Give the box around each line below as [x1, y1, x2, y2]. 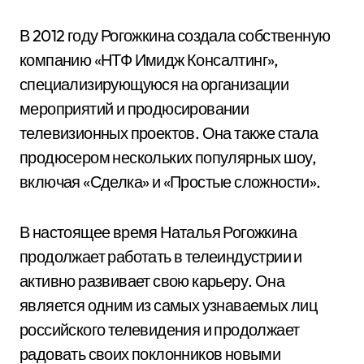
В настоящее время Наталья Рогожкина [19, 222, 297, 242]
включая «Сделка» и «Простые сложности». [19, 171, 321, 192]
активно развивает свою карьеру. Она [19, 271, 284, 291]
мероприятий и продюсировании [19, 98, 249, 119]
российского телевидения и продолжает [19, 319, 300, 340]
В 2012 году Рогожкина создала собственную [19, 25, 331, 45]
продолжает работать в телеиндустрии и [19, 246, 302, 266]
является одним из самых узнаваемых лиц [19, 295, 318, 315]
